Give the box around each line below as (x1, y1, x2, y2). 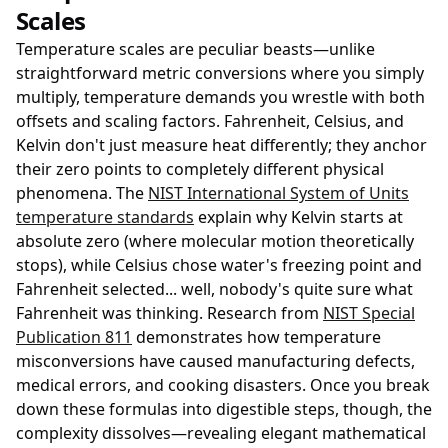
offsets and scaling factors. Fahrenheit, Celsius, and (16, 110, 404, 132)
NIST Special (323, 302, 415, 324)
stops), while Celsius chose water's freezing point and (16, 254, 422, 276)
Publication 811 (16, 326, 132, 348)
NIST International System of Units (148, 182, 409, 204)
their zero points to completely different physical (16, 158, 384, 180)
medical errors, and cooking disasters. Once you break (16, 374, 430, 396)
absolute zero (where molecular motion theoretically (16, 230, 414, 252)
